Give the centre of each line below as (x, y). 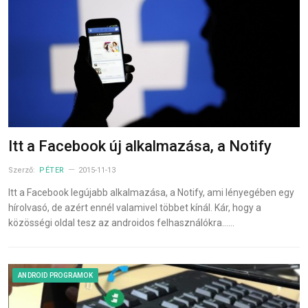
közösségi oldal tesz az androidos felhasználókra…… (121, 223)
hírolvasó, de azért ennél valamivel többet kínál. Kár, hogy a (135, 208)
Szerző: (23, 170)
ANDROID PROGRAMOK (55, 275)
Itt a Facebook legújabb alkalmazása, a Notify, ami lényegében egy (151, 192)
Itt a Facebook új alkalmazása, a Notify (140, 146)
